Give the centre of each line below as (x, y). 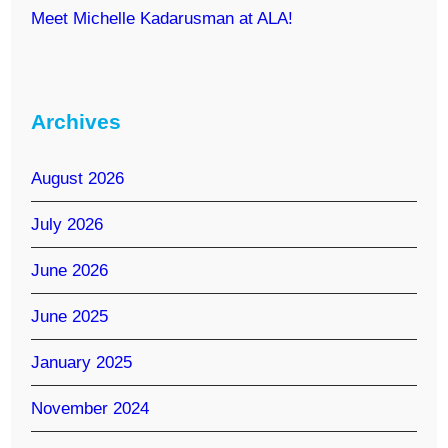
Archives (76, 121)
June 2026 (70, 270)
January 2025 (82, 362)
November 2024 (90, 408)
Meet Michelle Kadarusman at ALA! (162, 18)
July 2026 (67, 224)
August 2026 (78, 178)
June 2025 (70, 316)
